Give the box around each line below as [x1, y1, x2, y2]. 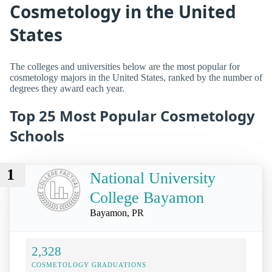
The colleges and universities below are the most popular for [10, 61, 240, 72]
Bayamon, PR [90, 207, 144, 218]
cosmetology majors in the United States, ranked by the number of [10, 72, 262, 83]
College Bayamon [90, 188, 204, 206]
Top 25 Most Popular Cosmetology [10, 106, 255, 126]
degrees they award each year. [10, 83, 124, 94]
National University [90, 169, 216, 187]
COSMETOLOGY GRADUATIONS [32, 260, 146, 268]
